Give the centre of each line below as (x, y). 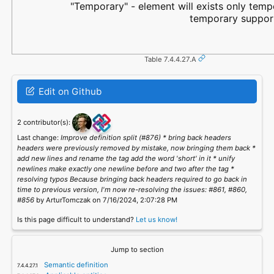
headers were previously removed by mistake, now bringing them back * (136, 148)
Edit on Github (68, 91)
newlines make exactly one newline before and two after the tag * (125, 168)
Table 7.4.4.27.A (170, 60)
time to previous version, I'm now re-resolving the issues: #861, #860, (132, 189)
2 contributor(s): (44, 122)
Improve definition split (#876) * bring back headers (146, 137)
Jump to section (137, 250)
